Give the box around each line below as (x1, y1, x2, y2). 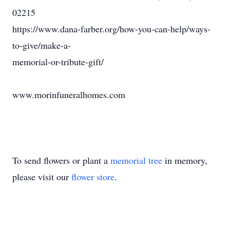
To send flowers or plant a (12, 154, 110, 166)
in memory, (162, 154, 207, 166)
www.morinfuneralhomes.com (12, 88, 125, 101)
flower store (71, 170, 114, 183)
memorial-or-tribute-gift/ (12, 55, 104, 68)
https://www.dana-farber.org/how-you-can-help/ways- (12, 23, 210, 35)
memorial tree (110, 154, 162, 166)
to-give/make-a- (12, 39, 71, 51)
